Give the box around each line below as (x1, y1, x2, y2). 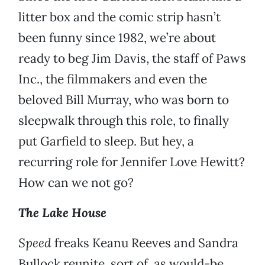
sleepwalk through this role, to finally (18, 112, 229, 129)
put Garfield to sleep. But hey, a (18, 133, 194, 150)
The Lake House (18, 205, 106, 221)
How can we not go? (18, 174, 134, 191)
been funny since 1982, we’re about (18, 30, 216, 46)
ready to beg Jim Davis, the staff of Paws (18, 50, 246, 67)
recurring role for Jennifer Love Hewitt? (18, 154, 245, 170)
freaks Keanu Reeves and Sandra (51, 235, 238, 251)
